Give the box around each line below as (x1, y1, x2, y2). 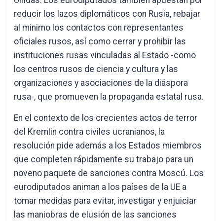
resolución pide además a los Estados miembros (14, 141, 202, 150)
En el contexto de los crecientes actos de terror (14, 113, 198, 123)
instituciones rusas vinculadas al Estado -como (14, 50, 196, 60)
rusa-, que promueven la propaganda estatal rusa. (14, 92, 204, 102)
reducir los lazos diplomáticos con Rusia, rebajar (14, 9, 201, 19)
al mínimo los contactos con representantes (14, 23, 184, 33)
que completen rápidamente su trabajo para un (14, 154, 194, 164)
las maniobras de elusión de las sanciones (14, 210, 177, 220)
